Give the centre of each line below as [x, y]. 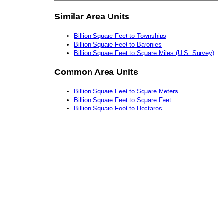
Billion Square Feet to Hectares [118, 109]
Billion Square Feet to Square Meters [126, 91]
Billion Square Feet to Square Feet [123, 100]
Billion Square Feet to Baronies [118, 44]
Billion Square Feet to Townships [120, 36]
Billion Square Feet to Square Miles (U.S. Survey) [144, 53]
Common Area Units [96, 72]
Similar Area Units [92, 16]
